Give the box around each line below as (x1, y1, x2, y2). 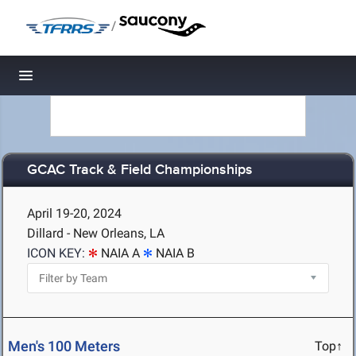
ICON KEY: (27, 246, 85, 261)
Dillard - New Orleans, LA (27, 226, 164, 241)
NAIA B (156, 246, 195, 261)
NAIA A (101, 246, 140, 261)
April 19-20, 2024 (27, 206, 122, 221)
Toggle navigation (26, 72, 133, 88)
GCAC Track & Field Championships (27, 161, 253, 180)
